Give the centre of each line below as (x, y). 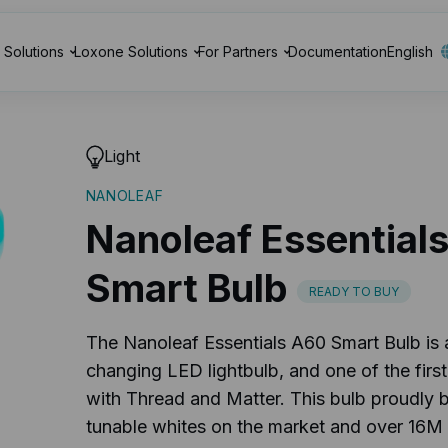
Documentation (337, 51)
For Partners (238, 51)
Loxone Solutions (131, 51)
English (410, 51)
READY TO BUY (353, 291)
